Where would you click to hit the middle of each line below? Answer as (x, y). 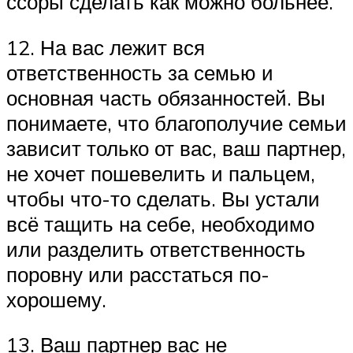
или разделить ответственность (156, 249)
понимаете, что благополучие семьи (176, 123)
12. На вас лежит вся (106, 47)
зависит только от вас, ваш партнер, (176, 148)
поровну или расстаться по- (138, 274)
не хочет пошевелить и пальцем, (161, 173)
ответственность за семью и (140, 72)
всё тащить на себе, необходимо (160, 223)
